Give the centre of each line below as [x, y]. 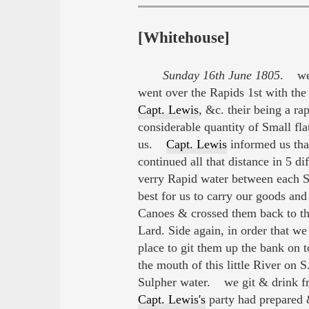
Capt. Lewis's [171, 300]
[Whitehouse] [183, 37]
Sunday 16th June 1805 [221, 76]
